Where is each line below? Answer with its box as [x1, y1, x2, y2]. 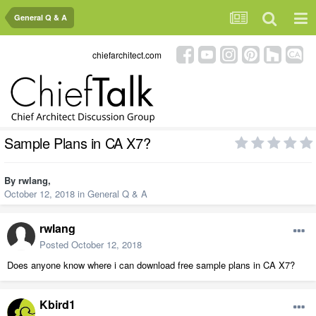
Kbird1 [39, 296, 75, 313]
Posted [39, 238, 71, 252]
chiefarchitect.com [92, 48, 162, 61]
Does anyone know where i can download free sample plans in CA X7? [7, 258, 295, 272]
